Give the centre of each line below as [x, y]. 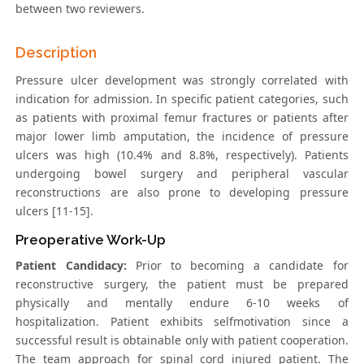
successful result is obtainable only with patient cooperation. [182, 340]
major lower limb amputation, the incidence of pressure [182, 136]
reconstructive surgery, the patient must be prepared [182, 284]
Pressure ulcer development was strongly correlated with [182, 80]
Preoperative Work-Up [91, 240]
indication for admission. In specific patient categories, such [182, 99]
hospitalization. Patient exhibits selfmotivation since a [182, 322]
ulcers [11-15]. [55, 211]
